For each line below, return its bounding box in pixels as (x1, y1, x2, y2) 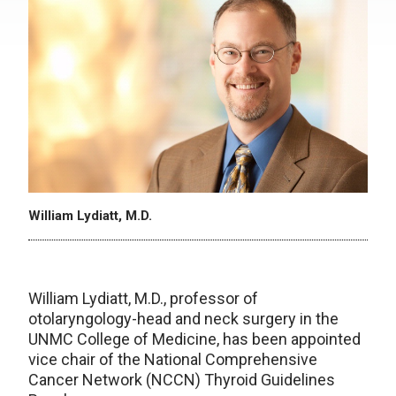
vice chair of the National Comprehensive (28, 350, 317, 369)
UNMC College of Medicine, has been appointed (28, 330, 361, 349)
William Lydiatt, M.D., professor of (28, 289, 258, 308)
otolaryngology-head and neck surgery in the (28, 309, 339, 329)
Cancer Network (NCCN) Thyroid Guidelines (28, 370, 335, 390)
